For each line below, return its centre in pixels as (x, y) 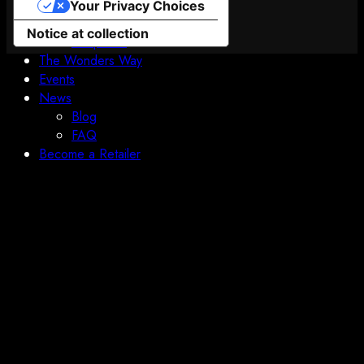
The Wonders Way (91, 61)
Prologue (97, 23)
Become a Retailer (90, 154)
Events (57, 79)
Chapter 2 (99, 42)
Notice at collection (88, 34)
